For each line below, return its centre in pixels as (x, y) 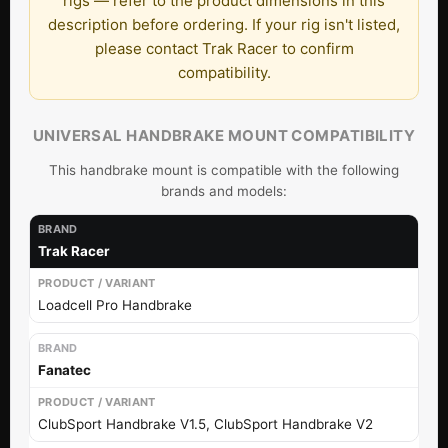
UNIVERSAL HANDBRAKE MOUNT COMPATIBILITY (224, 135)
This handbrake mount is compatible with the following (224, 169)
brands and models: (224, 190)
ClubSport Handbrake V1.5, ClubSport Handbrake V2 (205, 423)
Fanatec (64, 369)
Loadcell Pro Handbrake (115, 304)
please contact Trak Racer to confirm (224, 48)
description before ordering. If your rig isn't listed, (224, 24)
